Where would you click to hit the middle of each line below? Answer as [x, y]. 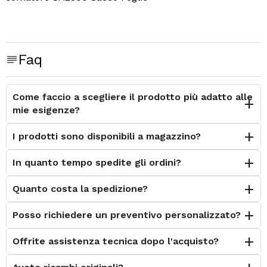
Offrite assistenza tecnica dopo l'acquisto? [116, 241]
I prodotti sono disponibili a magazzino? [107, 136]
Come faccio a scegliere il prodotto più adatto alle [133, 97]
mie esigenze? [46, 110]
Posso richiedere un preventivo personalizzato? [127, 215]
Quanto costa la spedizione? [80, 188]
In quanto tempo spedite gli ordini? [97, 162]
